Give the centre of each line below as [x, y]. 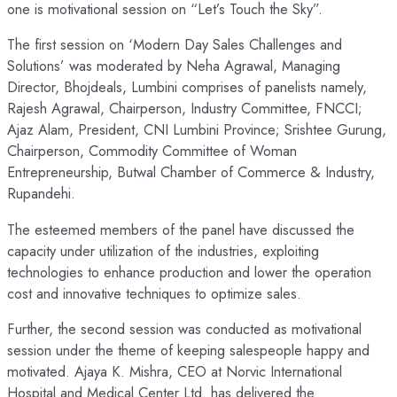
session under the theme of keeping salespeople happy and [188, 350]
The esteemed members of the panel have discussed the [181, 229]
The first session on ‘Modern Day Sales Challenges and [175, 45]
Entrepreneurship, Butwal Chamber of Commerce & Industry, [191, 172]
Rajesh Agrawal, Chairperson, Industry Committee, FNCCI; [185, 109]
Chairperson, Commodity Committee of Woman [152, 151]
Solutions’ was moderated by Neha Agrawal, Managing [174, 66]
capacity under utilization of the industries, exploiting [163, 250]
